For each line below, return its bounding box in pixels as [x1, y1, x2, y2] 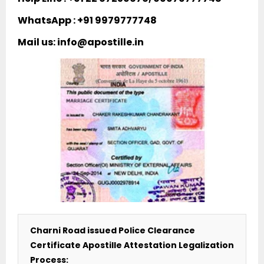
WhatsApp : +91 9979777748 [18, 13, 157, 27]
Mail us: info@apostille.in [18, 35, 144, 49]
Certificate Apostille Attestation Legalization [30, 239, 234, 251]
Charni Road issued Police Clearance [30, 224, 195, 236]
